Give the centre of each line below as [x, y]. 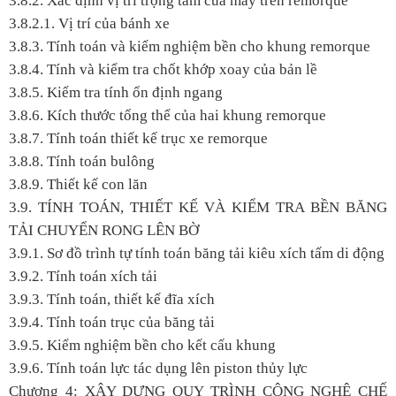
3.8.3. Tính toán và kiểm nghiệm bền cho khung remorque [190, 46]
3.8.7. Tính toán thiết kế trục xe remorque [138, 138]
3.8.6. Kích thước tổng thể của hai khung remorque [168, 115]
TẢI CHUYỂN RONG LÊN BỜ [104, 230]
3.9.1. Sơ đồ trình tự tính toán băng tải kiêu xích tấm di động [197, 253]
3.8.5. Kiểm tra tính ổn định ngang [116, 92]
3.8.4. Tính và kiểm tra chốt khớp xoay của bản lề [163, 69]
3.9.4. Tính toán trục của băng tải [112, 322]
